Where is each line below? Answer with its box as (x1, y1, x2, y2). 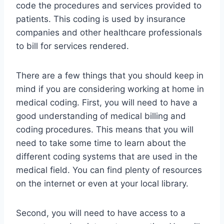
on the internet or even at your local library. (16, 178, 188, 189)
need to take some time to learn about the (16, 138, 186, 148)
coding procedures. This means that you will (16, 124, 193, 135)
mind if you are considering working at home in (16, 84, 204, 94)
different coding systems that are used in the (16, 151, 197, 162)
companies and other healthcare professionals (16, 27, 202, 38)
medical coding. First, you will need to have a (16, 97, 197, 108)
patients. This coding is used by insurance (16, 14, 185, 24)
